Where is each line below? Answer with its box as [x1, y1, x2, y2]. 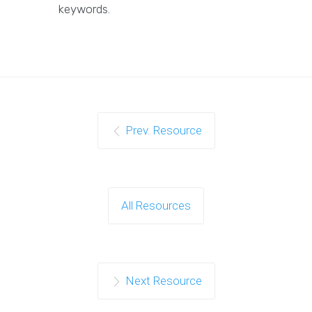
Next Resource [125, 274, 202, 288]
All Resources [121, 198, 191, 213]
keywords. [58, 2, 110, 17]
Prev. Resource [125, 123, 202, 138]
